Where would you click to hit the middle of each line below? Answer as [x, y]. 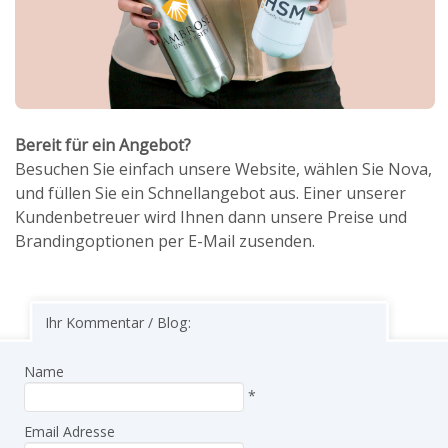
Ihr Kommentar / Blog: [118, 322]
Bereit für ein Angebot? [103, 144]
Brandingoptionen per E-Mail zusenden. [165, 240]
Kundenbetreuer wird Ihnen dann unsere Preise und [211, 216]
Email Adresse [69, 431]
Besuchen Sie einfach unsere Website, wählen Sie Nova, [223, 168]
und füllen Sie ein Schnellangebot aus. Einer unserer [210, 192]
